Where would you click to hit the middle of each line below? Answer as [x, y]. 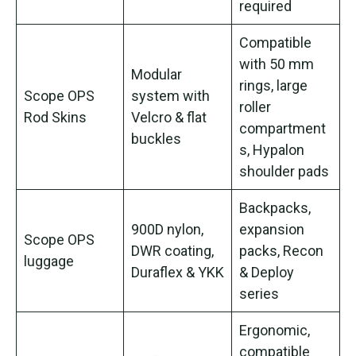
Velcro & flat [169, 117]
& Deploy [267, 272]
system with [170, 95]
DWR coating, [172, 250]
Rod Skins [55, 117]
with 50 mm [277, 64]
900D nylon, [167, 229]
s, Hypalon [272, 149]
